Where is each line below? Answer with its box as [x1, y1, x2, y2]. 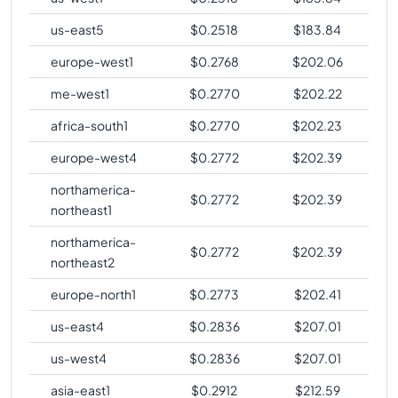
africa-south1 [51, 116, 128, 133]
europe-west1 [51, 52, 133, 69]
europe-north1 [51, 285, 136, 302]
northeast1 [51, 201, 112, 218]
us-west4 [51, 349, 107, 366]
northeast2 [51, 253, 115, 270]
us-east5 [51, 20, 104, 37]
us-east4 [51, 317, 104, 334]
